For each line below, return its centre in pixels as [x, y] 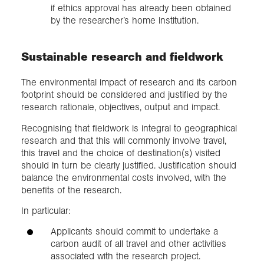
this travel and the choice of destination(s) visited [121, 153]
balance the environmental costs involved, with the [124, 177]
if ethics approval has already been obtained [141, 8]
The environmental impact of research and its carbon [129, 82]
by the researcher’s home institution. [126, 21]
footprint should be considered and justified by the [124, 95]
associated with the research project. [126, 256]
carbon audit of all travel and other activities [138, 244]
